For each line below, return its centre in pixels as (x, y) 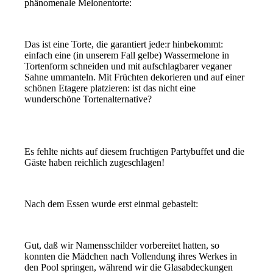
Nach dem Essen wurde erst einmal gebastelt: (112, 204)
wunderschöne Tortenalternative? (88, 99)
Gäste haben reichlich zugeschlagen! (95, 162)
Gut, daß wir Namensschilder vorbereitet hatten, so (122, 245)
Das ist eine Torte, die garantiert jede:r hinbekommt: (124, 44)
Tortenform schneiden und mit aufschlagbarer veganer (128, 66)
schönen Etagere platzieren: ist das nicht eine (110, 88)
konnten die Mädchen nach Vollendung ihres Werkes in (131, 256)
